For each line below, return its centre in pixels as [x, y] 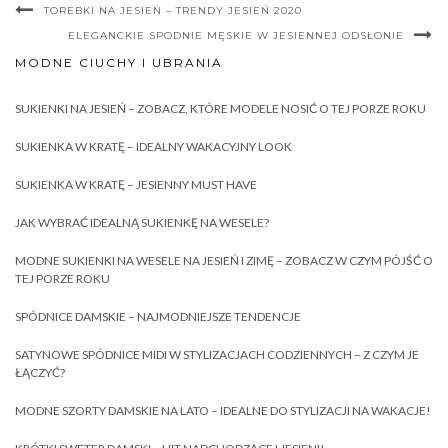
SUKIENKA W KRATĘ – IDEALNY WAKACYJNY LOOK [153, 146]
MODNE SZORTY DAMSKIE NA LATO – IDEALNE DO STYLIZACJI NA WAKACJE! [223, 410]
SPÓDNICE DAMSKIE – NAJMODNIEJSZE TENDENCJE [158, 316]
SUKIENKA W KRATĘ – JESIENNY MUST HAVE [136, 184]
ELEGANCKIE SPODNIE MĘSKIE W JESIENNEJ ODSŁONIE [236, 35]
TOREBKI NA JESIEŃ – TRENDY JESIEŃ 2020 [173, 10]
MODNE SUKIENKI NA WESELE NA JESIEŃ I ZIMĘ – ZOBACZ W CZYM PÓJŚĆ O [224, 260]
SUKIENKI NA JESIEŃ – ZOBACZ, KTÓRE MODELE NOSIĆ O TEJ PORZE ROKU [220, 108]
